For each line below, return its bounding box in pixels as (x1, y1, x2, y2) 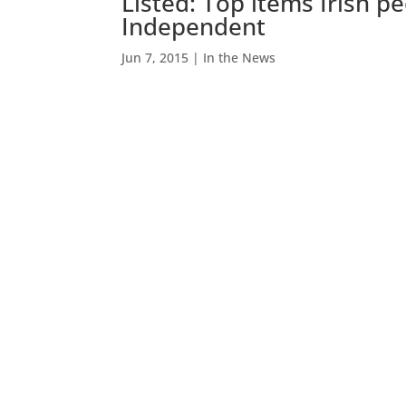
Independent (121, 9, 266, 43)
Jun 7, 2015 (121, 48, 189, 66)
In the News (203, 48, 276, 66)
